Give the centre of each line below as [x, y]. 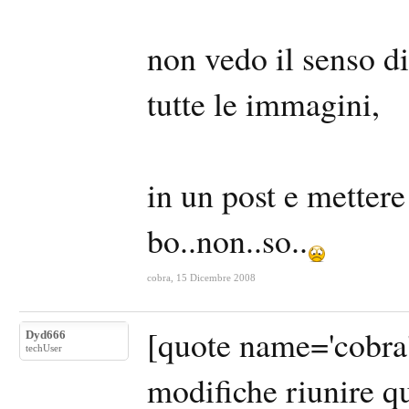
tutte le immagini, [263, 103]
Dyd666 [46, 335]
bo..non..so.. [227, 240]
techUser [44, 348]
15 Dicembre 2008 [216, 278]
